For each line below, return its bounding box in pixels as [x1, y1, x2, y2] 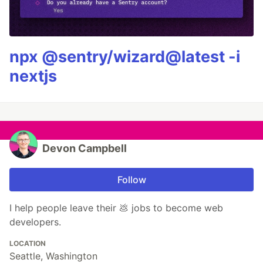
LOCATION [9, 239, 46, 248]
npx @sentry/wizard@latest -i [9, 47, 240, 67]
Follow [117, 174, 146, 186]
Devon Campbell [42, 142, 127, 155]
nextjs [9, 66, 57, 86]
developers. [9, 216, 61, 228]
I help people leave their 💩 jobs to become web [9, 202, 223, 214]
